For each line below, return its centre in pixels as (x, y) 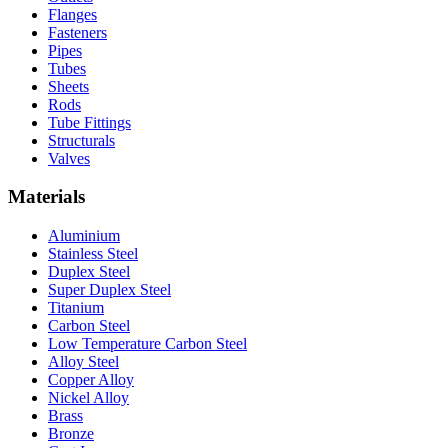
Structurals (81, 140)
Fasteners (77, 32)
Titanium (76, 307)
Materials (46, 197)
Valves (69, 158)
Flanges (72, 14)
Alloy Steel (83, 361)
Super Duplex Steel (109, 289)
